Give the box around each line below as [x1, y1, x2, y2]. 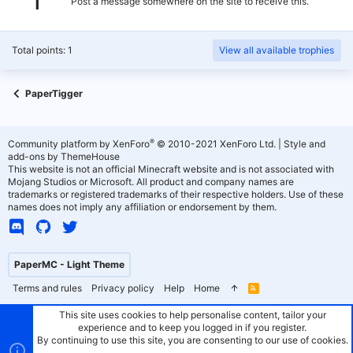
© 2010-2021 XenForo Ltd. [157, 138, 276, 150]
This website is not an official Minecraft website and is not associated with [8, 163, 334, 175]
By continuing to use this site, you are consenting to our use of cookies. [36, 334, 348, 346]
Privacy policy [91, 282, 154, 294]
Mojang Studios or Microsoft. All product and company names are [8, 176, 294, 188]
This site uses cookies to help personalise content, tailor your [58, 309, 326, 321]
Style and [284, 138, 325, 150]
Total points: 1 [12, 44, 72, 56]
